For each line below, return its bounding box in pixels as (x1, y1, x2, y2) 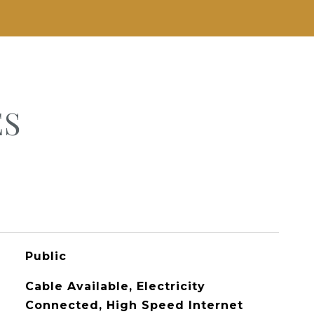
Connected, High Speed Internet (25, 299, 243, 312)
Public (25, 250, 67, 263)
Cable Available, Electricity (25, 280, 205, 293)
